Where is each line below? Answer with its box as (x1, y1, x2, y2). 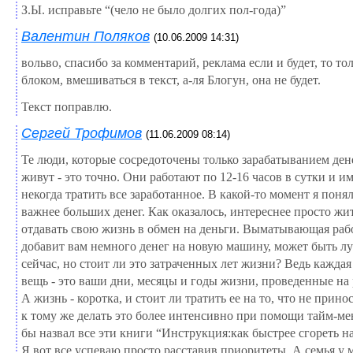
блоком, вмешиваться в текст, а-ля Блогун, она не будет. (21, 72, 321, 87)
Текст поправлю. (21, 99, 112, 113)
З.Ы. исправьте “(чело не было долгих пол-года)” (21, 2, 286, 17)
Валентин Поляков (21, 28, 150, 44)
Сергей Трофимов (21, 124, 142, 141)
